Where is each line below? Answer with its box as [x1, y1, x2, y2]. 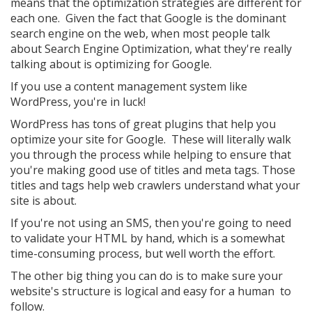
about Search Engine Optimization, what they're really [10, 41, 292, 56]
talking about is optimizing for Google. [10, 56, 212, 72]
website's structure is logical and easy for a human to [10, 283, 291, 299]
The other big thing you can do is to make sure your [10, 268, 283, 283]
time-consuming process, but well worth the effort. [10, 246, 275, 261]
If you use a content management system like [10, 79, 247, 94]
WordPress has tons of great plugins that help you [10, 116, 276, 132]
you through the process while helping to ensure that [10, 147, 291, 162]
